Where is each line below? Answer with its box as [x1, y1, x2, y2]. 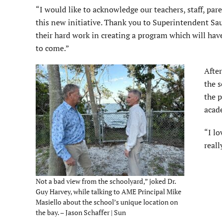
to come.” [36, 43, 69, 54]
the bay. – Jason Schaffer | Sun [36, 208, 126, 218]
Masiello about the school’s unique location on [36, 197, 178, 207]
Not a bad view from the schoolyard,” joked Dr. [36, 176, 176, 186]
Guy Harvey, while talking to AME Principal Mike [36, 187, 181, 197]
